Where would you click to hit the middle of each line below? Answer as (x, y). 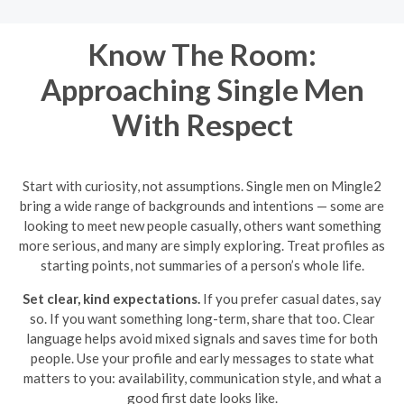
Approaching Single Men (202, 89)
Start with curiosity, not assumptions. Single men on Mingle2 (202, 186)
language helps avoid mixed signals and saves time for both (202, 338)
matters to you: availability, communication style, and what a (202, 378)
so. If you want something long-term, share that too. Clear (202, 318)
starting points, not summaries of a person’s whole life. (202, 265)
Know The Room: (202, 54)
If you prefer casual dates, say (291, 298)
